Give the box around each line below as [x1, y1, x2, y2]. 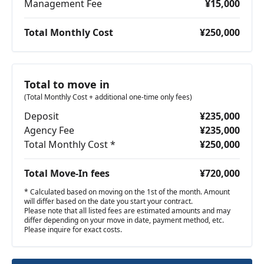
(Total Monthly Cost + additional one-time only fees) [24, 91, 192, 102]
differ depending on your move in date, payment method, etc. [24, 214, 224, 225]
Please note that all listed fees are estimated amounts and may [24, 205, 230, 216]
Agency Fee [24, 123, 74, 137]
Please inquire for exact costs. [24, 224, 122, 235]
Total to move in [24, 77, 110, 91]
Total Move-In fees [24, 166, 110, 180]
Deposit [24, 109, 59, 123]
